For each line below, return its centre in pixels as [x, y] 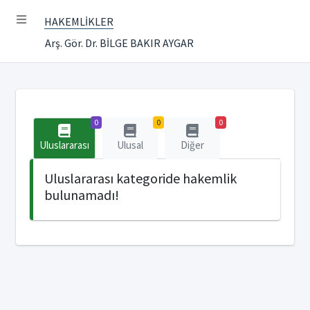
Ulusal [130, 145]
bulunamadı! [82, 195]
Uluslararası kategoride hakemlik [140, 178]
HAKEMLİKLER [79, 21]
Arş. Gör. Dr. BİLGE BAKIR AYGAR [119, 43]
